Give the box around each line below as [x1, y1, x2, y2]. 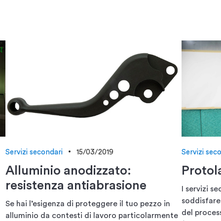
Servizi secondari [5, 148, 63, 156]
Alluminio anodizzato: [5, 164, 131, 177]
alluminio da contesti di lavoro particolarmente [5, 211, 178, 220]
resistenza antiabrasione [5, 179, 147, 192]
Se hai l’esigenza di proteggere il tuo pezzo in [5, 199, 170, 208]
